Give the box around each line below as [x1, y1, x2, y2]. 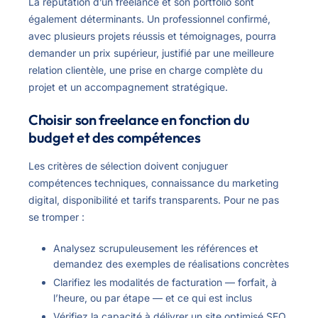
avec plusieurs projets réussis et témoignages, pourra [28, 29, 276, 42]
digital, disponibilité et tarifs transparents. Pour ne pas [28, 193, 279, 206]
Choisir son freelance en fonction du [28, 110, 250, 128]
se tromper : [28, 210, 84, 223]
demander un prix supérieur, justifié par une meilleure [28, 46, 274, 59]
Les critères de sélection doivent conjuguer [28, 159, 228, 172]
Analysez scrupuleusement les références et [53, 241, 258, 254]
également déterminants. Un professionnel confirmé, [28, 12, 270, 25]
